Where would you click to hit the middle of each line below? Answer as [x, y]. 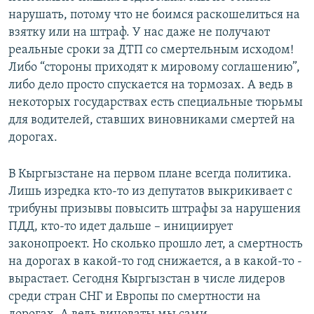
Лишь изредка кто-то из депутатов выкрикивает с [150, 192]
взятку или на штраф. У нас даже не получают [139, 33]
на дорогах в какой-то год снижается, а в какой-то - [155, 262]
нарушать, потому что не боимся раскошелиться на [154, 15]
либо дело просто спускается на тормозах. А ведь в [151, 86]
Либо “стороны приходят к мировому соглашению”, [154, 68]
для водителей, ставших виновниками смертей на [152, 121]
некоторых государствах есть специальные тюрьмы [156, 103]
